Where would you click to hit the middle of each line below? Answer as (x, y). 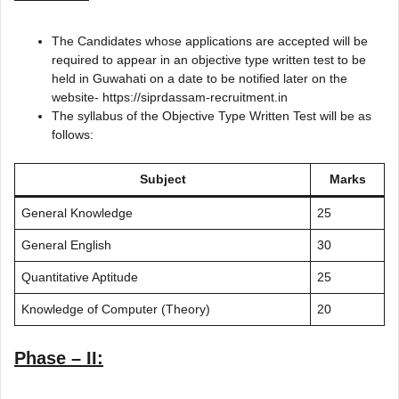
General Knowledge (77, 212)
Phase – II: (59, 358)
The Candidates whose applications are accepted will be (210, 41)
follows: (73, 134)
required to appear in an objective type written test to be (209, 59)
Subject (163, 179)
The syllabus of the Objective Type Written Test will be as (212, 115)
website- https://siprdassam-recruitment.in (170, 97)
